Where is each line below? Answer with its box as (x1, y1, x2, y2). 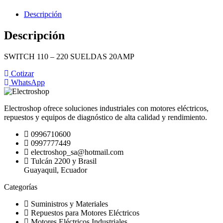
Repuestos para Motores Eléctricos (31, 209, 139, 218)
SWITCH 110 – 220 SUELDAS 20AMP (4, 52, 134, 61)
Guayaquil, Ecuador (24, 166, 87, 175)
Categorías (4, 183, 37, 192)
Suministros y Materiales (31, 200, 108, 209)
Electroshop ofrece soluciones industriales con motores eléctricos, (4, 104, 209, 113)
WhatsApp (11, 78, 45, 87)
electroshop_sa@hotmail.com (31, 148, 123, 157)
